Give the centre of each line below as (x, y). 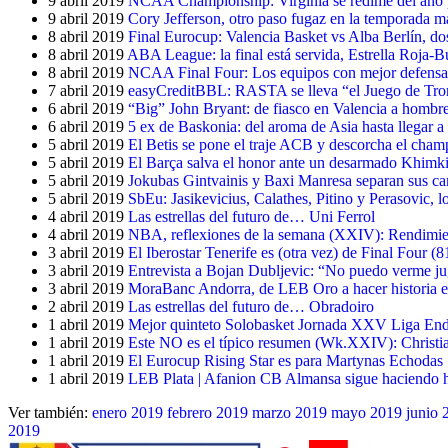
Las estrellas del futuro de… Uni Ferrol (251, 216)
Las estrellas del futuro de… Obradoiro (251, 306)
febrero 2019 (207, 412)
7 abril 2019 (86, 90)
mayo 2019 (366, 412)
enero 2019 (127, 412)
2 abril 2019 (86, 306)
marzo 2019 (289, 412)
